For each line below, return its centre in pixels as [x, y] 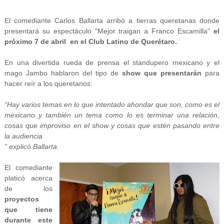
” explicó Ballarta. [31, 146]
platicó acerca [28, 178]
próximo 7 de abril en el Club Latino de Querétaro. [90, 41]
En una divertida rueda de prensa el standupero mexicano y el [112, 62]
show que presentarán [162, 73]
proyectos [21, 199]
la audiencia [24, 136]
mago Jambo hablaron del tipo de [63, 73]
